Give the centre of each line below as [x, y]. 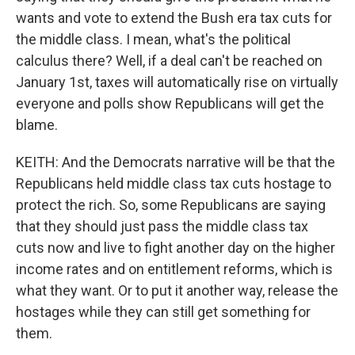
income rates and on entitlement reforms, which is [174, 269]
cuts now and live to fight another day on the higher [176, 248]
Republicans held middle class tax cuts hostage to [174, 183]
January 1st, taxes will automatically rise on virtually [177, 82]
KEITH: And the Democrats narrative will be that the [176, 162]
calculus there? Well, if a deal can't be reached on [169, 61]
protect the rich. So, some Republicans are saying [171, 205]
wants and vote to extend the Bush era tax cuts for [174, 18]
